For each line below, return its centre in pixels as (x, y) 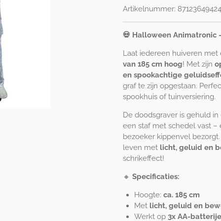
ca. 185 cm (181, 195)
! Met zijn (199, 64)
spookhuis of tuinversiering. (169, 97)
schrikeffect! (144, 159)
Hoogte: (148, 195)
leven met (141, 148)
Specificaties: (156, 177)
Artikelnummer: (149, 9)
